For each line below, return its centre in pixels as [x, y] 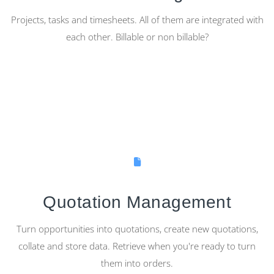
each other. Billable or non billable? [137, 37]
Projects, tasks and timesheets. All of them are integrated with [137, 20]
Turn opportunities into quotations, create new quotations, [137, 229]
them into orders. [137, 263]
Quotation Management [137, 202]
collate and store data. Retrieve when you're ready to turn [137, 246]
